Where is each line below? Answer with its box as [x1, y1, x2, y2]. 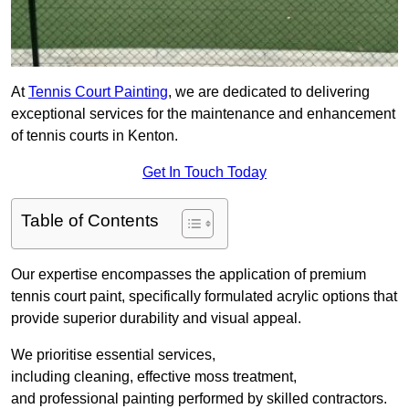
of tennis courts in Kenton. [11, 128, 178, 144]
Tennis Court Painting [28, 84, 168, 100]
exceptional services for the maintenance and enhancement [11, 106, 395, 122]
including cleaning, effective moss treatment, [11, 369, 297, 385]
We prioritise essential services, [11, 347, 215, 363]
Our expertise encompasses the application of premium [11, 267, 366, 283]
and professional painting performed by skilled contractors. [11, 391, 387, 407]
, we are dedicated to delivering [168, 84, 370, 100]
